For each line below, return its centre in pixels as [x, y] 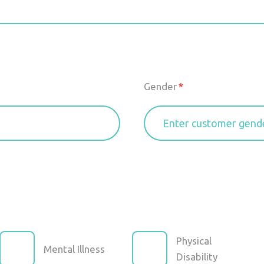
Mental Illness [74, 249]
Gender [160, 86]
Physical [194, 241]
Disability [197, 257]
